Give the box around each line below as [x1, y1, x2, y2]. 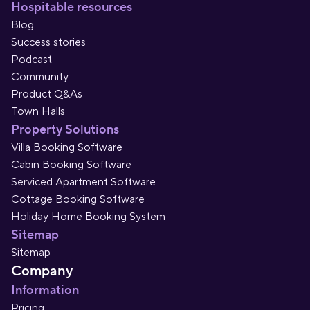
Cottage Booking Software [11, 192, 145, 206]
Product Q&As [11, 87, 82, 101]
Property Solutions [11, 122, 119, 138]
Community [11, 70, 69, 84]
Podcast [11, 53, 52, 66]
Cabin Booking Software [11, 158, 131, 172]
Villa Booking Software [11, 140, 122, 154]
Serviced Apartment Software [11, 175, 156, 189]
